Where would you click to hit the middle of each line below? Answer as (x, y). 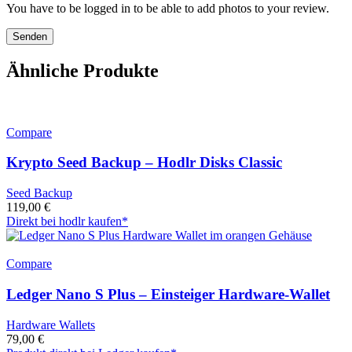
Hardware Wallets (51, 324)
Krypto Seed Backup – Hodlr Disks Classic (144, 163)
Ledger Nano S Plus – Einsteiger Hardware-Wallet (168, 294)
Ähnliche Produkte (82, 70)
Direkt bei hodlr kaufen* (67, 222)
